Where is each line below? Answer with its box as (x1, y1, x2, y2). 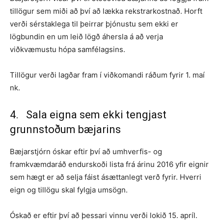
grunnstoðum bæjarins (10, 123, 121, 136)
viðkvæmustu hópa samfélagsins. (10, 44, 125, 54)
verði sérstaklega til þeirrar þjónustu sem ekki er (10, 19, 178, 28)
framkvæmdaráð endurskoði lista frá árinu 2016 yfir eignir (10, 159, 209, 169)
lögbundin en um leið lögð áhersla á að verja (10, 31, 163, 41)
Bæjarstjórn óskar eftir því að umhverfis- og (10, 146, 162, 156)
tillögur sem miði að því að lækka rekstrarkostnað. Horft (10, 6, 202, 16)
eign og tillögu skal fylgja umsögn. (10, 185, 128, 194)
